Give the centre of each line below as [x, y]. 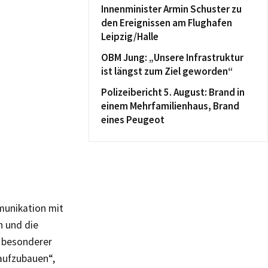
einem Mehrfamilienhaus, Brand [170, 106]
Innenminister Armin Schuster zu [171, 9]
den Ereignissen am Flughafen [167, 23]
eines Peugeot [133, 120]
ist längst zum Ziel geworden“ [167, 71]
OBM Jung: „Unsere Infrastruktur [172, 57]
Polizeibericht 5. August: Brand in [173, 92]
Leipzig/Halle [130, 36]
